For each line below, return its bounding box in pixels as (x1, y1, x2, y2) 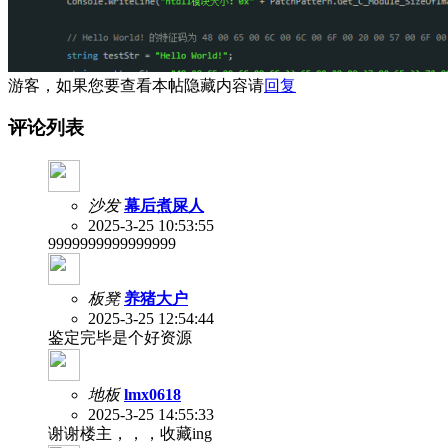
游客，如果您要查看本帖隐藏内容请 (8, 76, 264, 94)
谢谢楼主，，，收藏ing (48, 424, 212, 442)
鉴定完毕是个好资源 (48, 328, 192, 346)
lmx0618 (124, 385, 181, 403)
